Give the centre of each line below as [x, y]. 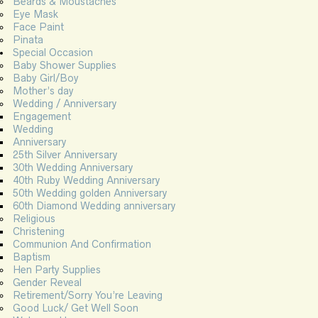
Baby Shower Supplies [65, 66]
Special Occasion [53, 53]
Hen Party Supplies [57, 270]
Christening [39, 232]
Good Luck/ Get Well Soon [76, 308]
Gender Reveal [47, 283]
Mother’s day [43, 91]
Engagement [42, 117]
